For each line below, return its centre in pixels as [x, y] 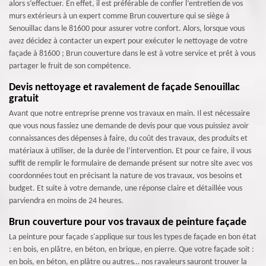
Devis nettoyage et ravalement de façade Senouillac [124, 88]
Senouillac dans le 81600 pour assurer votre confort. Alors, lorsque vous [127, 29]
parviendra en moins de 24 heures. [66, 201]
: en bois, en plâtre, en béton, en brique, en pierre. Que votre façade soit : [132, 250]
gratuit [24, 99]
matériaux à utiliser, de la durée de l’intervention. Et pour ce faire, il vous [130, 151]
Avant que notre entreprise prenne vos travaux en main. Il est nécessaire [129, 114]
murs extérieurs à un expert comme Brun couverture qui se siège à [119, 16]
